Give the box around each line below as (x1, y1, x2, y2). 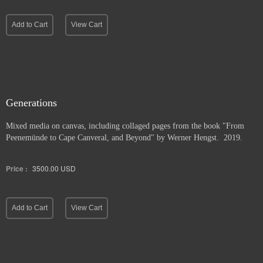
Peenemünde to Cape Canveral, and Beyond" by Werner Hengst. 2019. (6, 133, 242, 142)
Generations (6, 97, 57, 109)
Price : (6, 163, 28, 174)
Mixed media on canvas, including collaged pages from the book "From (6, 122, 244, 130)
